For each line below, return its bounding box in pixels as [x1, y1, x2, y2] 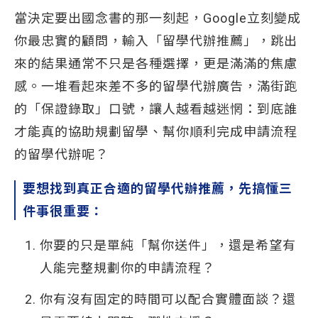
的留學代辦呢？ [14, 147, 109, 162]
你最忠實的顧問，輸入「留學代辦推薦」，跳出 [14, 33, 297, 48]
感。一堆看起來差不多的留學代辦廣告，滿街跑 [14, 79, 297, 94]
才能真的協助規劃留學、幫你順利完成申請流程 [14, 124, 297, 139]
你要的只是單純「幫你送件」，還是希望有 [40, 238, 296, 253]
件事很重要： [23, 204, 104, 219]
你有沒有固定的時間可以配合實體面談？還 [40, 292, 296, 307]
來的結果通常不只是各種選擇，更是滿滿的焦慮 [14, 56, 297, 71]
